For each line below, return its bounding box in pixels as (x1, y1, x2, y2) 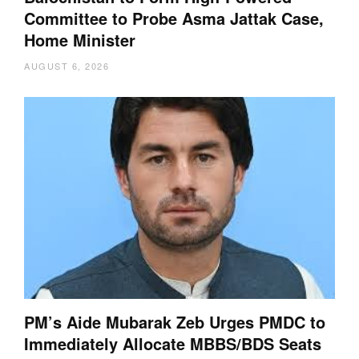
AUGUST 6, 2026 (24, 59, 109, 73)
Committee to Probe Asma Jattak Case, (24, 6, 324, 30)
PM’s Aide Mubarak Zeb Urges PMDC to (24, 310, 325, 334)
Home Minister (24, 28, 135, 52)
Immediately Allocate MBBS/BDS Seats (24, 332, 321, 356)
